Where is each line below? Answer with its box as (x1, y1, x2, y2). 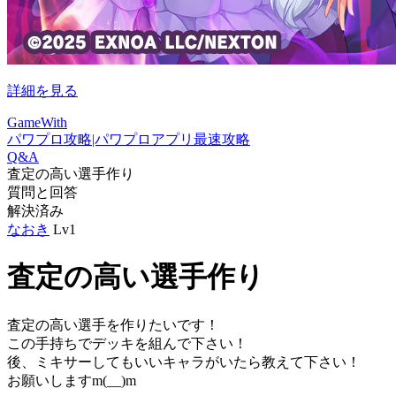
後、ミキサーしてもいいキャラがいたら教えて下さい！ (7, 354, 361, 369)
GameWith (7, 115, 67, 130)
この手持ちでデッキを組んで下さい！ (7, 335, 247, 351)
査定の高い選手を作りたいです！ (7, 316, 219, 332)
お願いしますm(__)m (7, 372, 136, 388)
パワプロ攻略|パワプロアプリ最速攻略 (7, 132, 250, 147)
